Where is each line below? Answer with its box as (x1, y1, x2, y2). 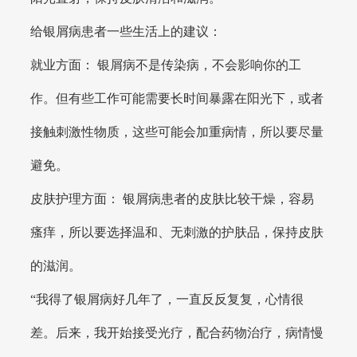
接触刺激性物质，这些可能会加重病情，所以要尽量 (30, 125, 324, 139)
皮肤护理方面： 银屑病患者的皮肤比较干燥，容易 (30, 192, 315, 206)
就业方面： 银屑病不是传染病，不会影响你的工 (30, 58, 302, 73)
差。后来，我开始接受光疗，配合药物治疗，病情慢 (30, 326, 324, 340)
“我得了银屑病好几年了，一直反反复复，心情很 (30, 292, 304, 307)
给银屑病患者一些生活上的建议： (30, 25, 222, 39)
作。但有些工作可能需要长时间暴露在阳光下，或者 (30, 92, 324, 106)
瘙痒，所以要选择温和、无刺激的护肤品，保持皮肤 (30, 226, 324, 240)
